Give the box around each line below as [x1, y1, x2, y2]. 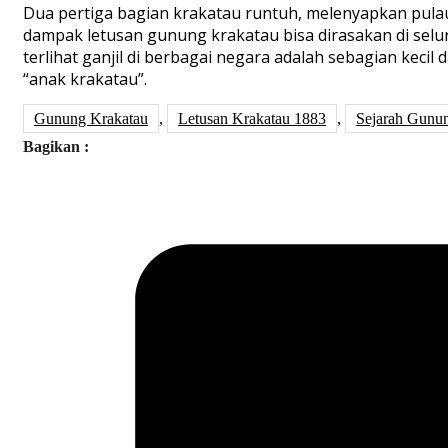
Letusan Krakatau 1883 [178, 110, 326, 128]
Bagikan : [23, 138, 89, 156]
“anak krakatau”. [23, 68, 147, 91]
